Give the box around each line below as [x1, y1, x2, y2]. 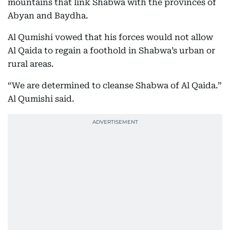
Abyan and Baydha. [8, 11, 88, 21]
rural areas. [8, 59, 54, 69]
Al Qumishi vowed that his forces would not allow [8, 32, 213, 42]
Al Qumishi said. [8, 94, 74, 104]
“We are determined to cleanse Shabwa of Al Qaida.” [8, 81, 222, 90]
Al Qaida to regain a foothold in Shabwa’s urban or [8, 46, 215, 55]
